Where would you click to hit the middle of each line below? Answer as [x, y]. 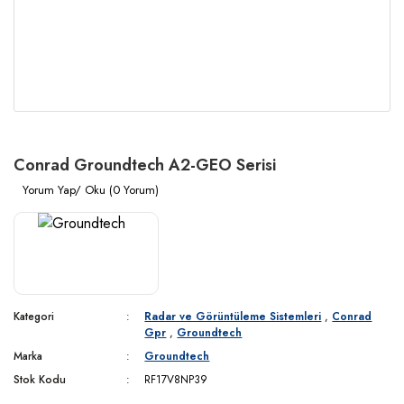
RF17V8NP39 [176, 380]
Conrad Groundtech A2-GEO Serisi [145, 165]
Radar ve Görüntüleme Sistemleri [233, 317]
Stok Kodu [40, 380]
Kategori [34, 317]
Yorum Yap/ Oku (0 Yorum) [91, 190]
